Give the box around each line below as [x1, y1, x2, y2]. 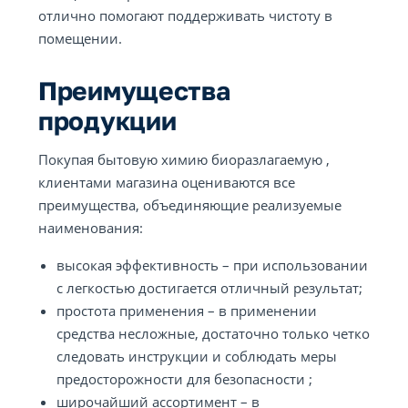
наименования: [38, 219, 143, 237]
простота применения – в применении [56, 301, 317, 320]
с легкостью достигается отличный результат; [56, 279, 362, 297]
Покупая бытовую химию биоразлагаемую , [38, 150, 330, 168]
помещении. [38, 29, 122, 47]
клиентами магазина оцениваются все [38, 173, 295, 191]
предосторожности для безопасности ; [56, 370, 312, 388]
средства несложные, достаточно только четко [56, 324, 370, 342]
